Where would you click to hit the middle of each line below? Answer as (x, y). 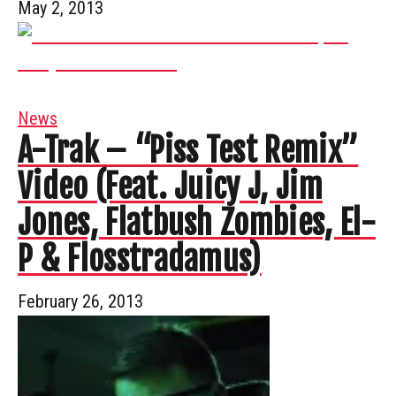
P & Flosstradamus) (140, 259)
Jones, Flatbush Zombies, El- (197, 223)
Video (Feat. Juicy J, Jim (171, 187)
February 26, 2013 (80, 301)
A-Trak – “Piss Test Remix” (188, 150)
